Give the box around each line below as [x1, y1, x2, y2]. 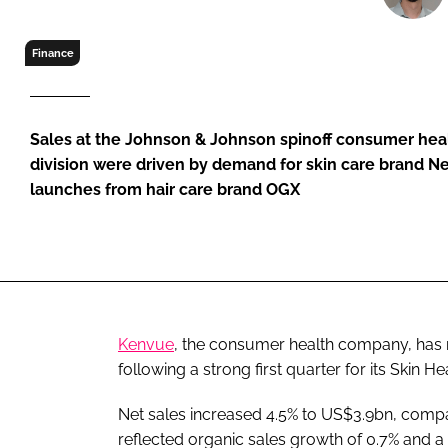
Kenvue [118, 334, 174, 354]
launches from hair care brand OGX [30, 180, 300, 200]
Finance [31, 47, 74, 60]
